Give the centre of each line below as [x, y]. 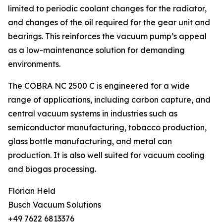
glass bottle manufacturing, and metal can [90, 141]
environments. [34, 64]
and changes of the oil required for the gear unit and [109, 23]
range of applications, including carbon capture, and [109, 100]
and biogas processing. [52, 169]
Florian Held [32, 191]
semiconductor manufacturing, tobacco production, [107, 128]
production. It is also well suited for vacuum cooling [106, 155]
